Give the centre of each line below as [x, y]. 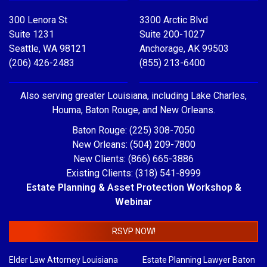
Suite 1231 [32, 35]
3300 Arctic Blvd [174, 20]
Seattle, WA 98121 [48, 49]
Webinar [133, 202]
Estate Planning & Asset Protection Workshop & [133, 188]
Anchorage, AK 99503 [184, 49]
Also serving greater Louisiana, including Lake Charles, [133, 96]
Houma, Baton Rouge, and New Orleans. [133, 110]
